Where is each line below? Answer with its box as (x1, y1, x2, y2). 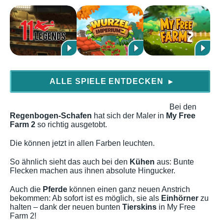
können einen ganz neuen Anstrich (67, 185, 190, 193)
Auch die (10, 185, 43, 193)
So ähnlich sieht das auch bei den (10, 158, 130, 166)
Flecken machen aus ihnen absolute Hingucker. (10, 166, 175, 175)
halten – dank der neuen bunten (10, 203, 122, 211)
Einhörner (161, 194, 198, 202)
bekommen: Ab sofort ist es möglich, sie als (10, 194, 161, 202)
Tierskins (122, 203, 157, 211)
